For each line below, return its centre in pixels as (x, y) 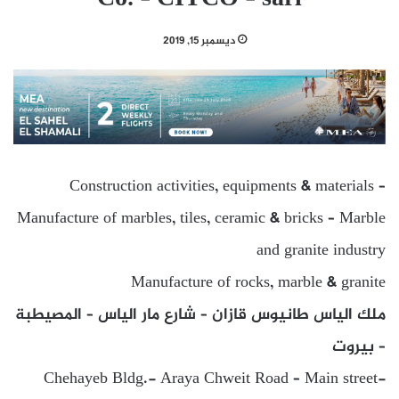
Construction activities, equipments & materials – (228, 187)
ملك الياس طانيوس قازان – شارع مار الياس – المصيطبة (200, 315)
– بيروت (359, 347)
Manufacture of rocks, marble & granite (258, 283)
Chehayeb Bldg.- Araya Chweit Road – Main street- (215, 379)
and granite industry (321, 251)
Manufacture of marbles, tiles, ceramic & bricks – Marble (201, 219)
